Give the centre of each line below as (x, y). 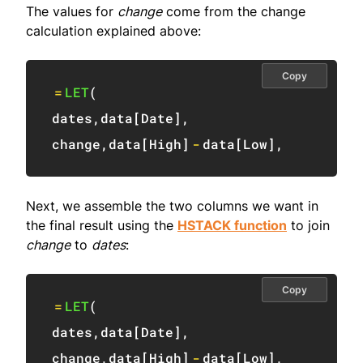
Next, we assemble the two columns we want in (172, 205)
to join (308, 225)
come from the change (234, 11)
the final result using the (102, 225)
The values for (72, 11)
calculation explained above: (113, 30)
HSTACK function (232, 225)
